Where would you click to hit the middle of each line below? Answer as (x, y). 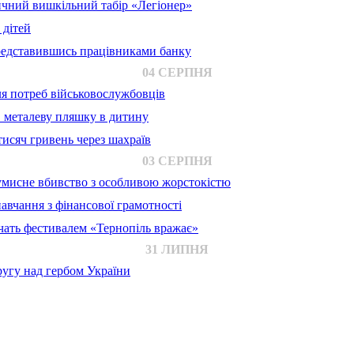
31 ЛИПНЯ (177, 250)
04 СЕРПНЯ (177, 73)
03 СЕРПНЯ (177, 161)
